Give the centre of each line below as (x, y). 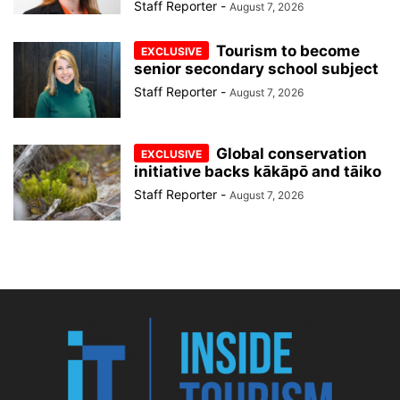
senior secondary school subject (256, 68)
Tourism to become (288, 50)
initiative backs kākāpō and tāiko (258, 171)
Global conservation (292, 153)
